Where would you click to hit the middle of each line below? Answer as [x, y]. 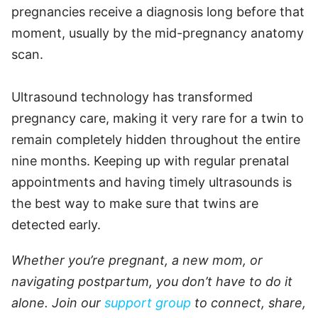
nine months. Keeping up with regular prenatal [150, 160]
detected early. [56, 224]
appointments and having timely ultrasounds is [152, 182]
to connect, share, [248, 302]
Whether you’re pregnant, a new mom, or [137, 260]
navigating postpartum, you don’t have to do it [152, 281]
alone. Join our [58, 302]
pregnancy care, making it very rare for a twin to [158, 118]
